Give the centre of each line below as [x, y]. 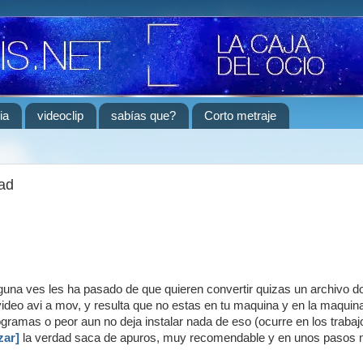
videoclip [60, 116]
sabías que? [144, 116]
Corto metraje [240, 116]
